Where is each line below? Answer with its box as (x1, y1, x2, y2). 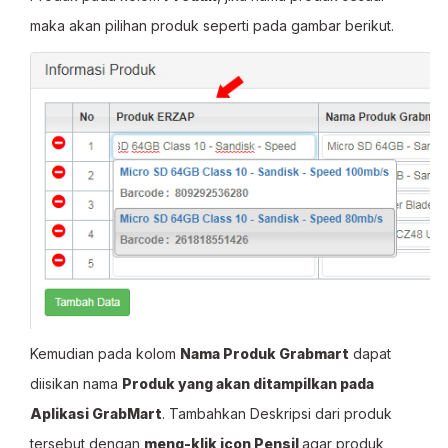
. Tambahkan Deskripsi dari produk (162, 405, 392, 422)
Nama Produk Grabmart (180, 345, 349, 362)
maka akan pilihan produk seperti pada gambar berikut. (30, 17, 394, 34)
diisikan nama (30, 375, 122, 392)
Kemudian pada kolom (30, 345, 180, 362)
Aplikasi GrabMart (30, 405, 162, 422)
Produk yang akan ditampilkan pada (122, 375, 374, 392)
